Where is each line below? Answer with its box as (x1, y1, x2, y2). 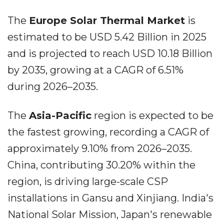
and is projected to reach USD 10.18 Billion (7, 47, 212, 59)
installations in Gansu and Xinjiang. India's (7, 192, 213, 204)
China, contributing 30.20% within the (7, 159, 195, 171)
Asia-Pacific (29, 109, 91, 121)
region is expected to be (91, 109, 213, 121)
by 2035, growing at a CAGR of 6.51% (7, 64, 183, 76)
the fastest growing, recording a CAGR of (7, 126, 209, 138)
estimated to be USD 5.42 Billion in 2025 (7, 31, 206, 43)
